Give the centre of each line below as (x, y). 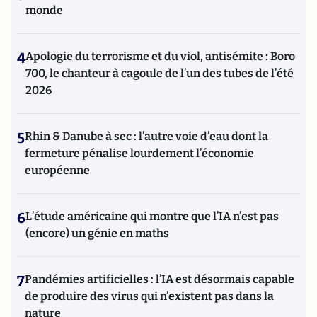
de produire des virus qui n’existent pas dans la (149, 296)
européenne (57, 170)
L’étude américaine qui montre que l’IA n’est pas (152, 216)
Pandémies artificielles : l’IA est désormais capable (160, 279)
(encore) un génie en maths (97, 233)
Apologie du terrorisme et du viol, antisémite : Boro (160, 56)
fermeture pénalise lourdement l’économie (139, 153)
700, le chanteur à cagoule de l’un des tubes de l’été (160, 73)
